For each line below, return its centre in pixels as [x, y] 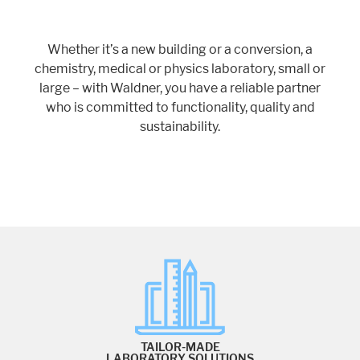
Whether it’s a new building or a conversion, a [180, 49]
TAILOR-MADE [180, 348]
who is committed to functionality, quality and [180, 107]
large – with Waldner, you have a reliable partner [180, 88]
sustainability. [180, 126]
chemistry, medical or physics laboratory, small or [180, 68]
